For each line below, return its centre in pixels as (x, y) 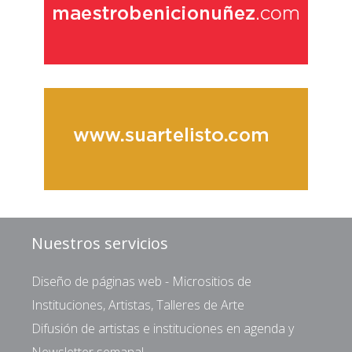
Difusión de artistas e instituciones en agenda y (163, 328)
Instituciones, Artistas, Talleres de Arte (138, 304)
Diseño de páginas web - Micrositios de (141, 281)
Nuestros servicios (100, 243)
